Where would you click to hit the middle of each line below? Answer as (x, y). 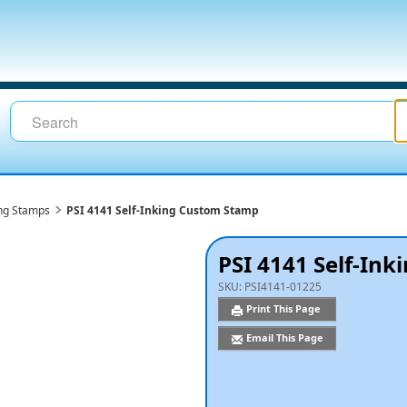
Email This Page (285, 338)
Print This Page (285, 308)
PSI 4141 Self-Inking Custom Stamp (163, 210)
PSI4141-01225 (283, 287)
